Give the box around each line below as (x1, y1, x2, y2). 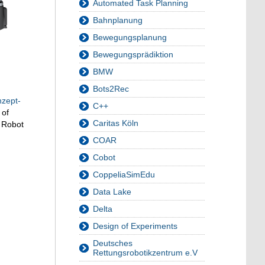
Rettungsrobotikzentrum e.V (93, 248, 198, 258)
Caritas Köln (93, 118, 138, 128)
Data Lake (93, 187, 131, 197)
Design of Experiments (93, 221, 177, 231)
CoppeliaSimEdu (93, 170, 155, 180)
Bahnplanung (93, 15, 143, 25)
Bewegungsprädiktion (93, 50, 173, 60)
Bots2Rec (93, 84, 129, 94)
